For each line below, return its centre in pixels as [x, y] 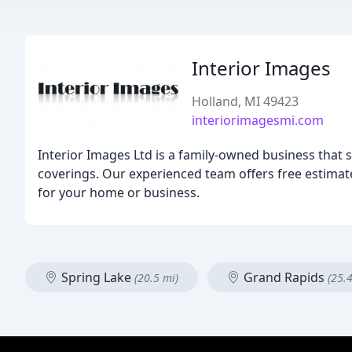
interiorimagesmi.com [258, 120]
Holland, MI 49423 [245, 101]
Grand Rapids [284, 277]
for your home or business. [119, 192]
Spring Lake [96, 277]
